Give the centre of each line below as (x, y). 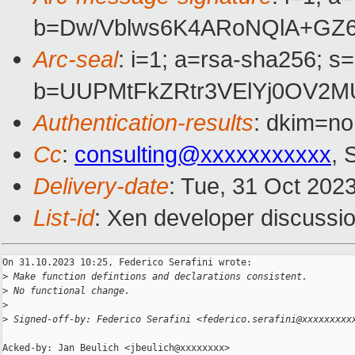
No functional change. (69, 291)
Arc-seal (76, 59)
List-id (64, 218)
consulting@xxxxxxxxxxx (203, 155)
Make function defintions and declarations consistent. (158, 277)
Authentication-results (143, 123)
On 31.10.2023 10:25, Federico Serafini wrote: (127, 263)
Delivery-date (101, 186)
